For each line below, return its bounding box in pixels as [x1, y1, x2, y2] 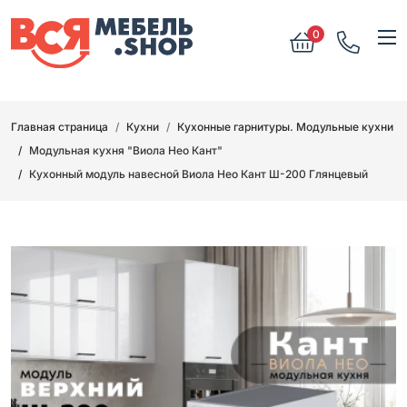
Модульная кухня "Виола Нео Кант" [29, 143, 223, 157]
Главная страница [11, 119, 108, 134]
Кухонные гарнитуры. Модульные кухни [177, 119, 393, 134]
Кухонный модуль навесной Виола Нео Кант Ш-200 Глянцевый [29, 166, 368, 181]
